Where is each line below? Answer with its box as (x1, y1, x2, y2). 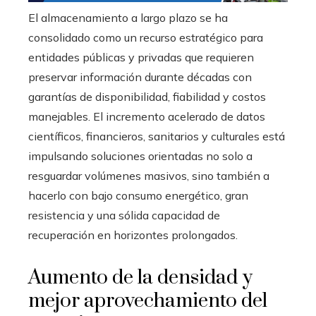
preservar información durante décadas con (28, 70, 252, 85)
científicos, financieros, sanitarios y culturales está (28, 129, 285, 144)
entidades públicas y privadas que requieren (28, 50, 254, 65)
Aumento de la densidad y (28, 265, 253, 291)
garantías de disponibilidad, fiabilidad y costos (28, 90, 266, 104)
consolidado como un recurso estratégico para (28, 30, 263, 45)
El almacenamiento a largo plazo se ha (28, 11, 228, 25)
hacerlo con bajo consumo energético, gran (28, 188, 248, 203)
